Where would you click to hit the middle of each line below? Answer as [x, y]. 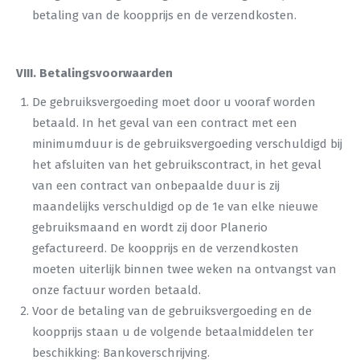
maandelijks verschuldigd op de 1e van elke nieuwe [175, 207]
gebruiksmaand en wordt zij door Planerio [150, 227]
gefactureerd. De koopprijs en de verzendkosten [166, 248]
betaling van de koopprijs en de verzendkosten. [164, 15]
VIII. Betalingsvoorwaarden [94, 73]
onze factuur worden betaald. [117, 290]
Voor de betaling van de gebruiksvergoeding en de [172, 311]
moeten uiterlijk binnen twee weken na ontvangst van [184, 269]
